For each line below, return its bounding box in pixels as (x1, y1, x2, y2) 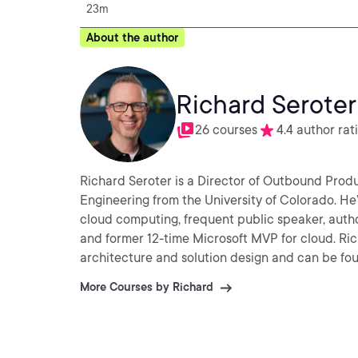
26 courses (195, 122, 257, 137)
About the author (86, 31, 178, 44)
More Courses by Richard (80, 280, 213, 293)
